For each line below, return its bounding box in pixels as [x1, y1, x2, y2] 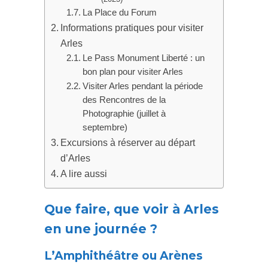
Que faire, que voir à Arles [44, 202, 219, 217]
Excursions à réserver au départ [60, 137, 196, 148]
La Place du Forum [82, 8, 157, 18]
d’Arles [60, 153, 91, 164]
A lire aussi [60, 168, 108, 179]
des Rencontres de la [82, 95, 166, 105]
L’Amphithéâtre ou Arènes [44, 249, 203, 263]
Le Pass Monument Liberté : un [82, 53, 205, 63]
